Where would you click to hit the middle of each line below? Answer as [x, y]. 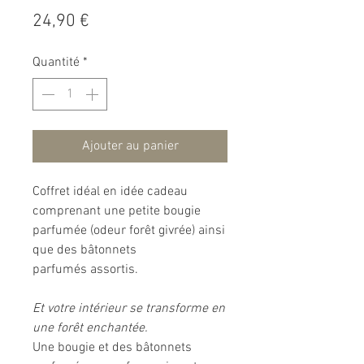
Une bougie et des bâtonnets [112, 348]
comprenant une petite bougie [117, 212]
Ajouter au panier [130, 147]
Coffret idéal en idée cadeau [110, 192]
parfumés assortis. [87, 270]
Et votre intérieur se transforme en [129, 309]
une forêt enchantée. [90, 329]
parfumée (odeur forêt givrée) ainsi [129, 231]
